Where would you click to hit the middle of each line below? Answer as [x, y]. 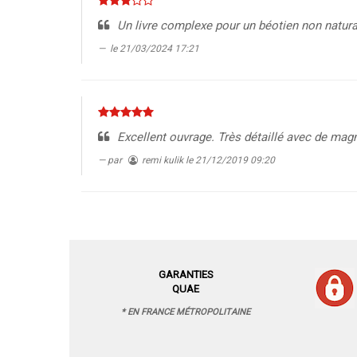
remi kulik [164, 160]
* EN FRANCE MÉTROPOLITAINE [186, 312]
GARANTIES [186, 274]
